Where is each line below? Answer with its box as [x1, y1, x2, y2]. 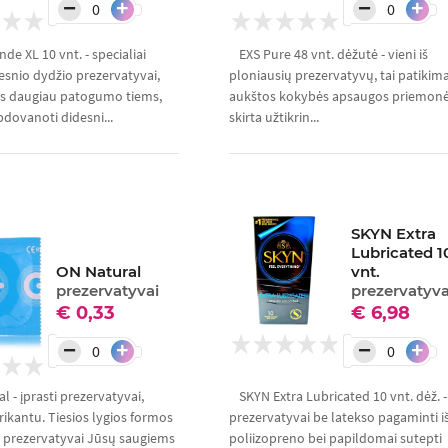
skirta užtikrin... [228, 108, 319, 127]
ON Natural [56, 262, 142, 282]
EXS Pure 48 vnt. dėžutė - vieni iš [238, 45, 428, 64]
